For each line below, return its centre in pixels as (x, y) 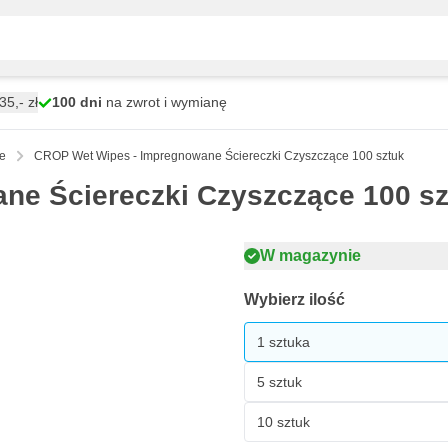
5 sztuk (279, 381)
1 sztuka (283, 341)
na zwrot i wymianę (164, 102)
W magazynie (310, 255)
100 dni (77, 102)
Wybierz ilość (294, 299)
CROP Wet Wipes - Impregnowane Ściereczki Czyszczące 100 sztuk (219, 156)
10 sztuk (283, 421)
